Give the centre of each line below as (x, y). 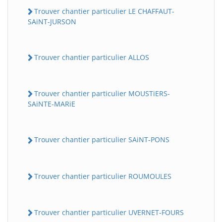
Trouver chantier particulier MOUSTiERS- (102, 94)
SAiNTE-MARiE (52, 104)
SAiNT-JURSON (52, 21)
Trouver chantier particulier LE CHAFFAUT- (104, 11)
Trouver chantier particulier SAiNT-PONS (102, 140)
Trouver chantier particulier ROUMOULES (103, 176)
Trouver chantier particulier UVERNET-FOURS (109, 212)
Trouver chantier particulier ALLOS (92, 57)
